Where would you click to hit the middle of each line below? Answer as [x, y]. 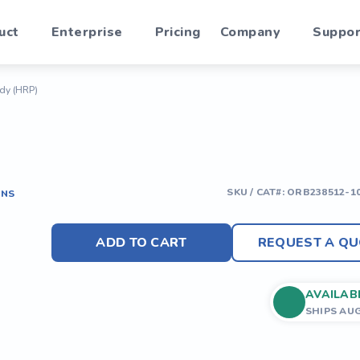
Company [250, 32]
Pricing [178, 32]
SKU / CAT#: [257, 192]
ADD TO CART [141, 243]
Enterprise [87, 32]
